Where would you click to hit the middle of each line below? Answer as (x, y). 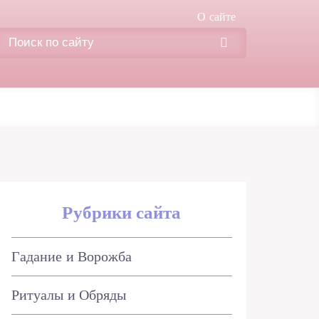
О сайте (216, 17)
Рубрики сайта (122, 213)
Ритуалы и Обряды (69, 295)
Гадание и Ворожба (72, 256)
